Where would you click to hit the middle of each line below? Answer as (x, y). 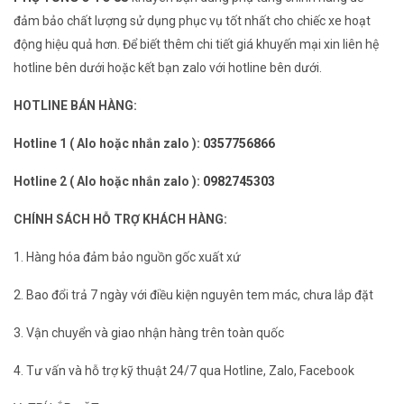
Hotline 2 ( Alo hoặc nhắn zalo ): (108, 181)
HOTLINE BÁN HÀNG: (77, 106)
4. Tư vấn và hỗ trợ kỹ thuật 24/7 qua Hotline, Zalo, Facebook (184, 371)
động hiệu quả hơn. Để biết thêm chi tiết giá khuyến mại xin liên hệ (196, 44)
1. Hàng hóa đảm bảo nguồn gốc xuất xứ (127, 257)
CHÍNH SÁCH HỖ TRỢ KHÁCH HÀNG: (120, 219)
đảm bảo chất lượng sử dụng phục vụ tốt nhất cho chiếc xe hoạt (192, 21)
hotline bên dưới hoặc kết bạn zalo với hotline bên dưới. (168, 68)
